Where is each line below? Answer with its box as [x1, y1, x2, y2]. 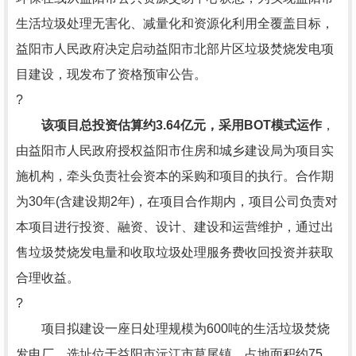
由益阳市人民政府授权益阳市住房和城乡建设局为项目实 [16, 144, 334, 157]
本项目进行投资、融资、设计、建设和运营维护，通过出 [16, 220, 334, 234]
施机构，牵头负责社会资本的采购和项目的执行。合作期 [16, 169, 334, 183]
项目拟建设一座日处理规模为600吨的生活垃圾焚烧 [16, 322, 330, 335]
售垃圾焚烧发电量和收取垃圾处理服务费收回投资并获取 [16, 246, 334, 259]
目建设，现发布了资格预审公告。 [16, 68, 207, 81]
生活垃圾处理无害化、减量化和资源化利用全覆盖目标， [16, 17, 334, 30]
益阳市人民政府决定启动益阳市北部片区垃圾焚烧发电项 [16, 42, 334, 56]
